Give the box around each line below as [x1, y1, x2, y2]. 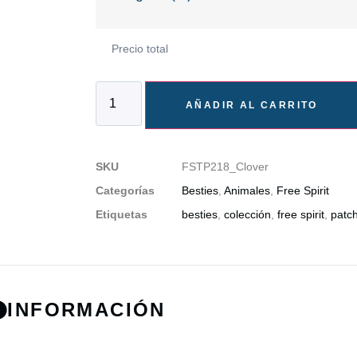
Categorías [96, 184, 155, 198]
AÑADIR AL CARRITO [186, 100, 318, 112]
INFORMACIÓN [7, 299, 166, 321]
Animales [224, 184, 270, 198]
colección [224, 208, 271, 222]
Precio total [112, 42, 168, 56]
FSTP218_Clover [182, 160, 269, 174]
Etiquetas [96, 208, 147, 222]
